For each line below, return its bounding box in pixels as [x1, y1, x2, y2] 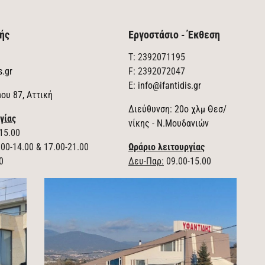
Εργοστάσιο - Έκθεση [128, 28, 220, 41]
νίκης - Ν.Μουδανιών [128, 118, 209, 129]
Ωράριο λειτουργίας [128, 141, 205, 153]
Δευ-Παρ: [128, 156, 164, 167]
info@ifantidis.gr [138, 80, 201, 91]
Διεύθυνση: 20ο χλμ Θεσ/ [128, 104, 227, 115]
